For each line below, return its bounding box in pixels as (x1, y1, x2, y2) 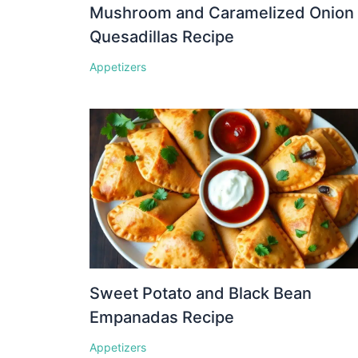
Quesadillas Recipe (89, 26, 234, 46)
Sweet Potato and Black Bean (89, 284, 312, 304)
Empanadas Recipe (89, 308, 234, 328)
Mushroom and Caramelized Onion (89, 2, 354, 22)
